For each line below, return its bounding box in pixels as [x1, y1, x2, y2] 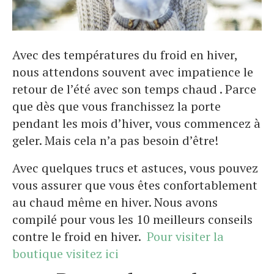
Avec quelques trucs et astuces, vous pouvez [12, 160, 258, 177]
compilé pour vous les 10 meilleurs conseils [12, 211, 253, 228]
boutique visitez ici [12, 245, 119, 262]
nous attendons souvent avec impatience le [12, 64, 253, 81]
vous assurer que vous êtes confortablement [12, 177, 257, 194]
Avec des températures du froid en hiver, [12, 46, 237, 64]
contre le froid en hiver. [12, 228, 147, 245]
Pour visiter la [147, 228, 224, 245]
